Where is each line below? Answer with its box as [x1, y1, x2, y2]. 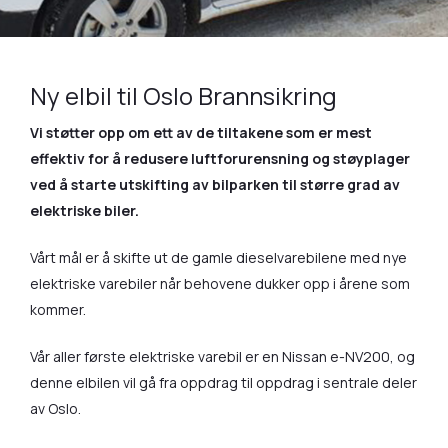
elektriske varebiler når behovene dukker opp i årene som [30, 274, 411, 294]
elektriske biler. [30, 201, 140, 221]
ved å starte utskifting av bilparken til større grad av [30, 175, 401, 195]
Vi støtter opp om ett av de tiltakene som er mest [30, 123, 373, 143]
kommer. [30, 300, 87, 320]
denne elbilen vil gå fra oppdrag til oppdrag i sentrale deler [30, 373, 418, 393]
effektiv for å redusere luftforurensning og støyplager [30, 149, 411, 169]
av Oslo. [30, 399, 82, 419]
